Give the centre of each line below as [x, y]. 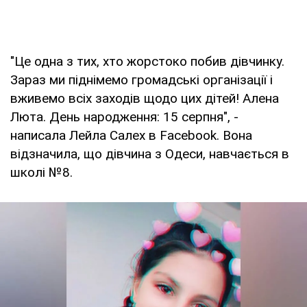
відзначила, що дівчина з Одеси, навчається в [150, 153]
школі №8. [41, 172]
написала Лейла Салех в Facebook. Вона [131, 135]
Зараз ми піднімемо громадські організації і [142, 79]
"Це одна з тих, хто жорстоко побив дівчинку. [147, 61]
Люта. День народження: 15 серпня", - [124, 116]
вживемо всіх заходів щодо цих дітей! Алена [145, 98]
